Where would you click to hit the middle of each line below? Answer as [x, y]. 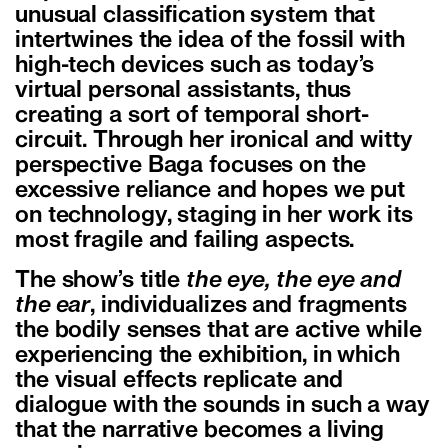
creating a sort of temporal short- [192, 116]
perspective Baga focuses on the [190, 166]
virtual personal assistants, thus [183, 91]
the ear [53, 306]
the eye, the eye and [293, 281]
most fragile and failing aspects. [185, 241]
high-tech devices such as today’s [195, 66]
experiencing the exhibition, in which [207, 356]
